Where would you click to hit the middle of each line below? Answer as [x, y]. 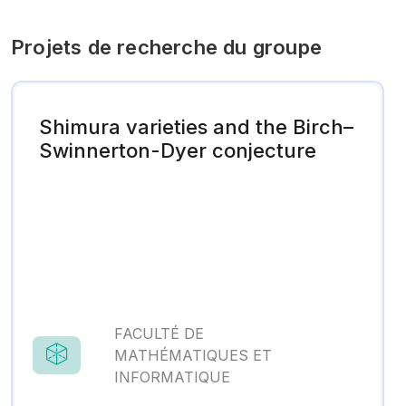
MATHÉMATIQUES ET [193, 356]
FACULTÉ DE [159, 334]
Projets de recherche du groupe [166, 47]
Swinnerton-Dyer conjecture [178, 151]
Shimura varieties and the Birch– [196, 127]
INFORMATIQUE [172, 377]
